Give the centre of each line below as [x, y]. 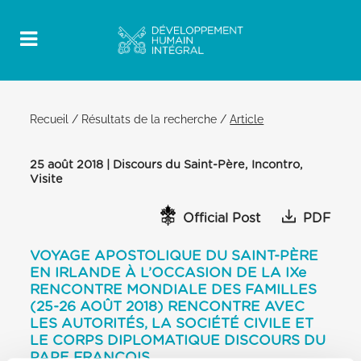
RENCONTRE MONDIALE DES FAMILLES [174, 289]
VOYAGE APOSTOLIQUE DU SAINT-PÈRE [174, 255]
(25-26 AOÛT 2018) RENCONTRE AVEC [168, 306]
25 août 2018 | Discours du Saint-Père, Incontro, [167, 164]
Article [247, 119]
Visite [47, 179]
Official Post [222, 219]
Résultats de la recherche [149, 119]
